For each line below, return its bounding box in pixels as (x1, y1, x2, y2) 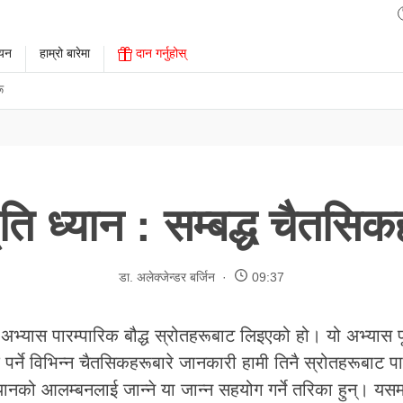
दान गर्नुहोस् (132, 46, 186, 60)
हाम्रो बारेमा (40, 46, 90, 60)
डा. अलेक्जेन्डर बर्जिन (119, 269, 215, 284)
